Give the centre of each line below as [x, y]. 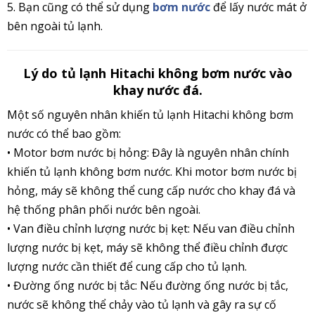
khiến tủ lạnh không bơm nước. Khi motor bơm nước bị [152, 172]
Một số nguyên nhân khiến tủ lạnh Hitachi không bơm [150, 115]
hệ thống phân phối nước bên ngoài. [104, 210]
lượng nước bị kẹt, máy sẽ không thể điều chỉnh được [147, 248]
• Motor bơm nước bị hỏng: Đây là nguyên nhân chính [148, 153]
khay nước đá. [157, 90]
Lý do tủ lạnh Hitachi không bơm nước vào [157, 73]
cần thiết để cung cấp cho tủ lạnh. [159, 267]
